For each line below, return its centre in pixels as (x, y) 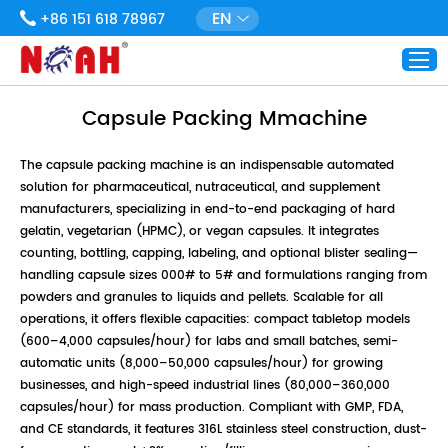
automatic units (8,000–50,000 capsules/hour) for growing (201, 364)
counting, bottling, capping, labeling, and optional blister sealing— (219, 254)
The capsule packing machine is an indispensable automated (207, 166)
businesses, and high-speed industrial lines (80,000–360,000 (205, 386)
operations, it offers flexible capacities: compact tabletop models (215, 320)
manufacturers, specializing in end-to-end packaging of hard (207, 210)
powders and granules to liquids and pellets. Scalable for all (201, 298)
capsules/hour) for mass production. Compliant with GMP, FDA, (211, 408)
